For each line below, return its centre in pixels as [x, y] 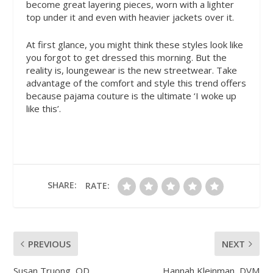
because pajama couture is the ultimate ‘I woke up [131, 95]
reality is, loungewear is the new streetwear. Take [131, 70]
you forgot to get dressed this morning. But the [126, 57]
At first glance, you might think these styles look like [134, 44]
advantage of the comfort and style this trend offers [136, 83]
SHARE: [62, 185]
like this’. [43, 108]
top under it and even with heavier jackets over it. [130, 17]
